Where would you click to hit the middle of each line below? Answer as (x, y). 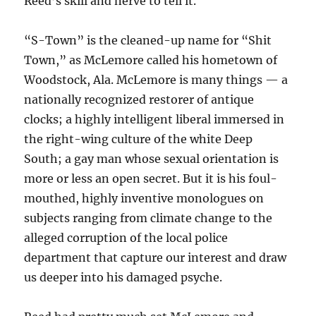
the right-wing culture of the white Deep (139, 139)
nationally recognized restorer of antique (139, 100)
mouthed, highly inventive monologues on (144, 199)
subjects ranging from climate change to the (148, 218)
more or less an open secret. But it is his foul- (151, 179)
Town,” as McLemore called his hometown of (151, 60)
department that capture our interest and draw (156, 258)
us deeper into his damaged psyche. (123, 278)
